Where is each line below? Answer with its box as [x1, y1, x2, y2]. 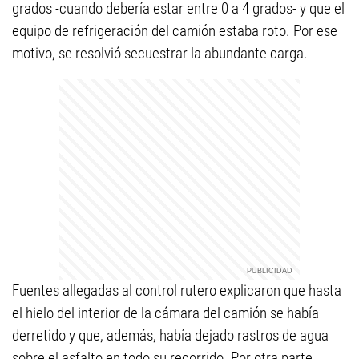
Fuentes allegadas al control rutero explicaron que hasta [12, 281, 341, 300]
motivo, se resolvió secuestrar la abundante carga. [12, 44, 308, 63]
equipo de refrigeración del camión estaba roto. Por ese [12, 22, 337, 40]
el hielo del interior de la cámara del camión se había [12, 304, 319, 322]
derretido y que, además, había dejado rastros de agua [12, 326, 329, 345]
